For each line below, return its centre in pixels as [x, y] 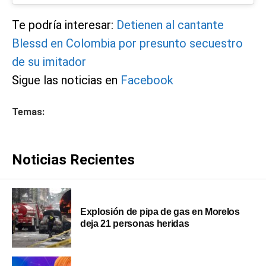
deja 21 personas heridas [136, 223]
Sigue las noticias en [65, 80]
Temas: [28, 112]
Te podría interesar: [63, 25]
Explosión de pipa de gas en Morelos [160, 211]
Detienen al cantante [170, 25]
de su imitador [49, 61]
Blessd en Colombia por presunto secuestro [127, 43]
